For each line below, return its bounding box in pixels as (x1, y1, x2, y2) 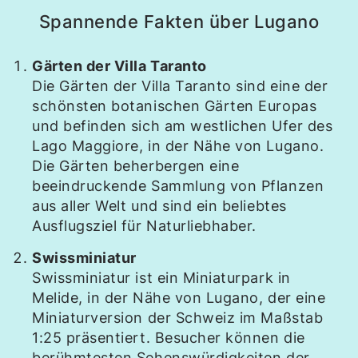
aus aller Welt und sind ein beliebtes (32, 197, 287, 214)
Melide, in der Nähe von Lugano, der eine (32, 289, 326, 306)
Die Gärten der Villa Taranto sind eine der (32, 78, 328, 94)
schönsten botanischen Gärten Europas (32, 97, 317, 114)
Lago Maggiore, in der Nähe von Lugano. (32, 137, 324, 154)
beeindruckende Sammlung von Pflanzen (32, 177, 324, 194)
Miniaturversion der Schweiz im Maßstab (32, 309, 324, 326)
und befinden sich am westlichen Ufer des (32, 117, 333, 134)
